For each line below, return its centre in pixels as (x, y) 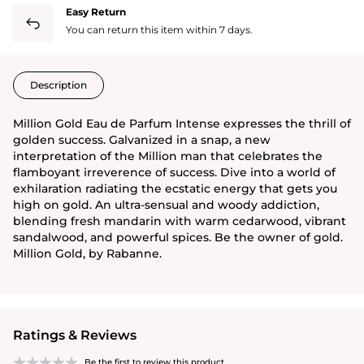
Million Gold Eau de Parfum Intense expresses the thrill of (182, 123)
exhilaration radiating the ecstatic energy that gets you (175, 188)
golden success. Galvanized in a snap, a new (142, 139)
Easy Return (96, 11)
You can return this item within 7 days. (159, 29)
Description (58, 84)
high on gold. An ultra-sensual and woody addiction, (166, 204)
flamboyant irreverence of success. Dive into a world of (174, 172)
